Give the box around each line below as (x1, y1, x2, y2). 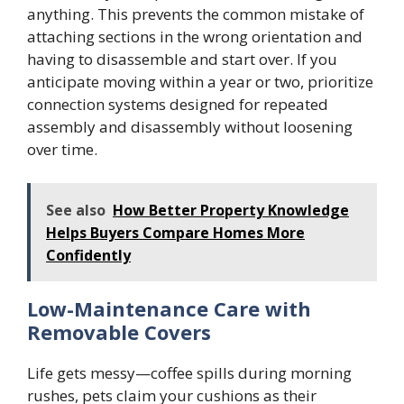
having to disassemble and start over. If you (27, 48, 337, 69)
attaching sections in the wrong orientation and (27, 25, 363, 47)
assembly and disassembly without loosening (27, 115, 353, 137)
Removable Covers (27, 318, 211, 346)
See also (46, 200, 106, 221)
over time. (27, 138, 97, 160)
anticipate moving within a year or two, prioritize (27, 70, 373, 92)
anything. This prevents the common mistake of (27, 3, 364, 24)
